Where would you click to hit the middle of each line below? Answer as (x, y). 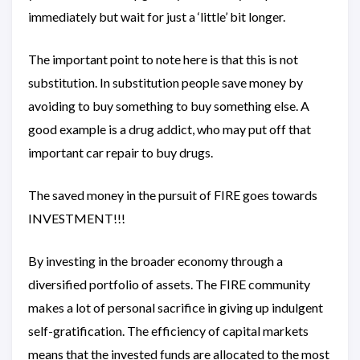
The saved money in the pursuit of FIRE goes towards (173, 195)
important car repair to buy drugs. (121, 153)
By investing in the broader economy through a (155, 261)
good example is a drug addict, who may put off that (170, 129)
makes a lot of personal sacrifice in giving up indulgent (176, 308)
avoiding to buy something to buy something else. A (169, 106)
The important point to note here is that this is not (163, 59)
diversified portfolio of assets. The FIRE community (169, 284)
